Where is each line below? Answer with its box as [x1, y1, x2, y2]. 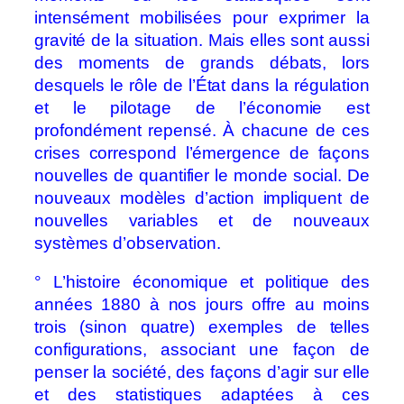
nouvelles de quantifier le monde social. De [34, 165, 370, 185]
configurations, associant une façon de [34, 340, 370, 360]
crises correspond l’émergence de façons [34, 142, 370, 162]
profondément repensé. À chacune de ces [34, 120, 370, 140]
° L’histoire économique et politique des [34, 272, 370, 292]
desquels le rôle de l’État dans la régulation [34, 75, 370, 95]
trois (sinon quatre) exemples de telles [34, 317, 370, 337]
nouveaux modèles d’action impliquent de [34, 188, 370, 207]
